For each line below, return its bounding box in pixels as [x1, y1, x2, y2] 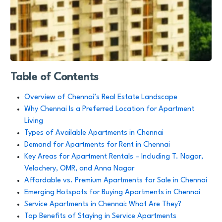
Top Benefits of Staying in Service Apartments [24, 213, 176, 220]
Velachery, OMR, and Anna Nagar [24, 165, 134, 172]
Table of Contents [10, 72, 99, 83]
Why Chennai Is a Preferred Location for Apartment [24, 106, 194, 113]
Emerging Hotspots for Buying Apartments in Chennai [24, 189, 200, 196]
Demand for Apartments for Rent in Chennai [24, 141, 170, 149]
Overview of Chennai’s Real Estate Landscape [24, 94, 177, 101]
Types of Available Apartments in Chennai [24, 129, 164, 137]
